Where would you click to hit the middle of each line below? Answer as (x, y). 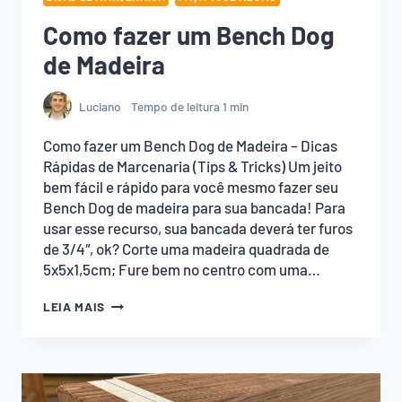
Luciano (100, 106)
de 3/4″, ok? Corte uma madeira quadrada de (186, 249)
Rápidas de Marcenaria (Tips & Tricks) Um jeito (192, 166)
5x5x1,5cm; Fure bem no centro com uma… (182, 270)
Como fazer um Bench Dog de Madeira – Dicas (190, 146)
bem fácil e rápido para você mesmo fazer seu (191, 187)
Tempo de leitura (175, 106)
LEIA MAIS (74, 307)
